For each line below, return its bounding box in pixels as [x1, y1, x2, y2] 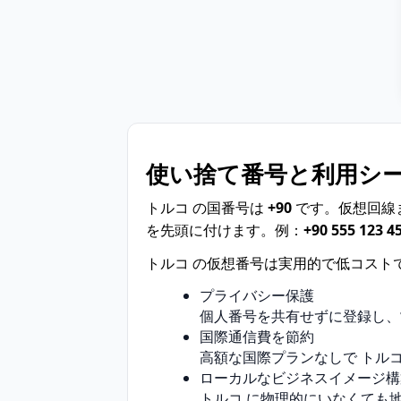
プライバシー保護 [200, 285, 314, 305]
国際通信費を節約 [200, 326, 314, 346]
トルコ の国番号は [146, 197, 268, 218]
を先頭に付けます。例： [146, 219, 303, 240]
